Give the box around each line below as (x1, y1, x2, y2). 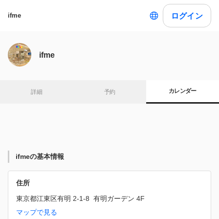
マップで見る (16, 208, 57, 216)
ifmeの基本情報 (16, 153, 64, 160)
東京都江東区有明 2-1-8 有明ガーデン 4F (16, 195, 145, 202)
